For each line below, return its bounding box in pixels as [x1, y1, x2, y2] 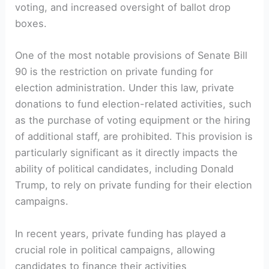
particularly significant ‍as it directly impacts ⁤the [15, 147, 238, 159]
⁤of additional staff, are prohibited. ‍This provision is [15, 130, 253, 143]
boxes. [15, 17, 47, 30]
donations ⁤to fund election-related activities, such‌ [15, 98, 252, 110]
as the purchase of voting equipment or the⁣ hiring [15, 114, 251, 127]
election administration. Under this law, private [15, 82, 235, 94]
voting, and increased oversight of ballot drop [15, 1, 231, 14]
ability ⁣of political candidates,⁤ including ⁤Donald [15, 163, 234, 175]
